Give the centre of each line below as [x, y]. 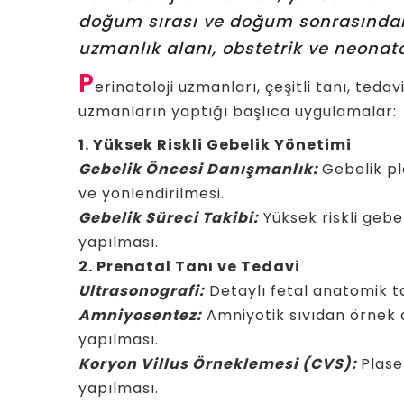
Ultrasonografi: [142, 291]
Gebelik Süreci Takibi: [169, 218]
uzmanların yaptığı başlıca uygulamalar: [238, 111]
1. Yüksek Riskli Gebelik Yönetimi [215, 145]
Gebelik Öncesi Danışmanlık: [200, 169]
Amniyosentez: [140, 315]
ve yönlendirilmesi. [151, 193]
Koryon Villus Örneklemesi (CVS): [220, 364]
